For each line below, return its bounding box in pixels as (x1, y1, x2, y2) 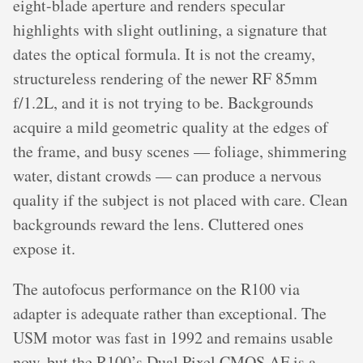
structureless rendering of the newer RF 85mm (13, 67, 318, 90)
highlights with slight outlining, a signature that (13, 19, 327, 41)
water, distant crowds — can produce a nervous (13, 164, 322, 187)
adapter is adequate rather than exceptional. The (13, 302, 327, 325)
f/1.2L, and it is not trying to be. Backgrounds (13, 92, 314, 114)
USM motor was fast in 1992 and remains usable (13, 327, 333, 349)
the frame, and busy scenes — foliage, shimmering (13, 140, 347, 163)
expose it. (13, 237, 75, 260)
